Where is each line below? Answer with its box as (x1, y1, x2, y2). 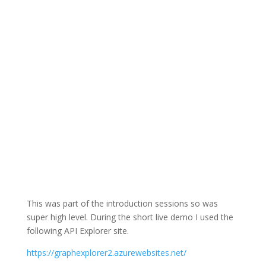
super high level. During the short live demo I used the (26, 211, 233, 223)
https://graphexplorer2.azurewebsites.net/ (26, 247, 186, 259)
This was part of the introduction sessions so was (26, 198, 218, 210)
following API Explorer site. (26, 225, 129, 237)
